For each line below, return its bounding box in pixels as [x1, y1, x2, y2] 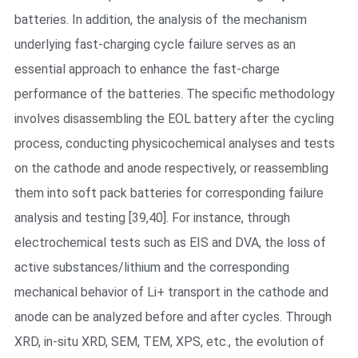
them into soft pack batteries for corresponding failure [14, 185, 324, 201]
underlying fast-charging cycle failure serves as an [14, 36, 296, 52]
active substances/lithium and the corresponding [14, 259, 289, 275]
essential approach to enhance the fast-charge [14, 61, 280, 77]
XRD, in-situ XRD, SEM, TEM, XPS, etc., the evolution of [14, 333, 324, 349]
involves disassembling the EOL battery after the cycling [14, 110, 334, 126]
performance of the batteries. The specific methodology [14, 86, 335, 101]
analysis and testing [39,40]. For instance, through [14, 209, 290, 225]
